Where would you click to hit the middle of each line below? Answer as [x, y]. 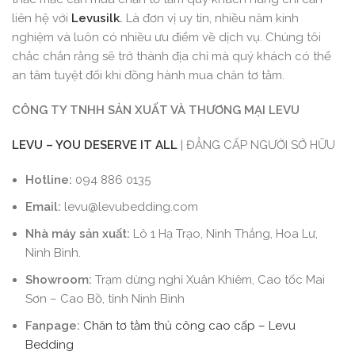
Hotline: [49, 180]
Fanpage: [53, 326]
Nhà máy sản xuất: [78, 234]
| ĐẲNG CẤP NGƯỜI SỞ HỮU [256, 145]
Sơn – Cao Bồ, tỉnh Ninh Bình [105, 299]
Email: [43, 207]
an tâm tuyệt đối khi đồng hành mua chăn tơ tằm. [148, 76]
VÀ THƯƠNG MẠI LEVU [234, 111]
